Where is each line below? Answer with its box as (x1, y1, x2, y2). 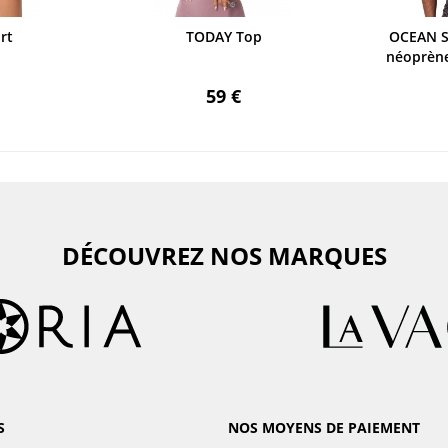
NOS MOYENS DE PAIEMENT (228, 418, 420, 437)
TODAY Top (185, 27, 262, 46)
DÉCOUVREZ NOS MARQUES (61, 239, 387, 272)
